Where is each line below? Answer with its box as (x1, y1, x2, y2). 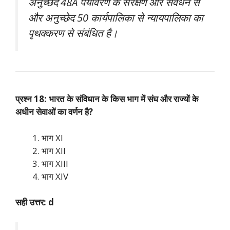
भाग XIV (42, 170, 68, 182)
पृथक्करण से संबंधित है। (28, 26, 118, 41)
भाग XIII (42, 157, 68, 169)
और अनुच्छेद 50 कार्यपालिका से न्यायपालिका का (28, 10, 203, 25)
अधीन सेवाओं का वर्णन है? (15, 106, 93, 118)
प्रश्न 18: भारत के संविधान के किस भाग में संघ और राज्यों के (15, 93, 199, 105)
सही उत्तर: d (15, 196, 54, 208)
